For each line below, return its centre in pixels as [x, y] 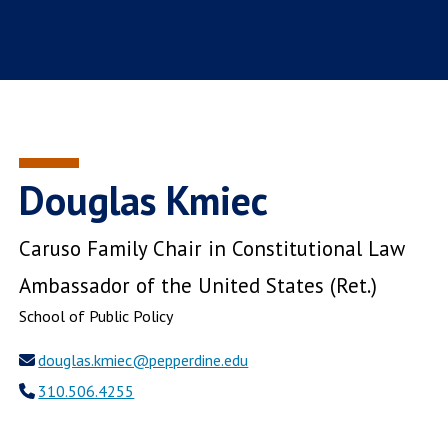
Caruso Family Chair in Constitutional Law [212, 248]
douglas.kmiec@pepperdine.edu [143, 360]
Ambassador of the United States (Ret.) [198, 286]
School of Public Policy [96, 316]
